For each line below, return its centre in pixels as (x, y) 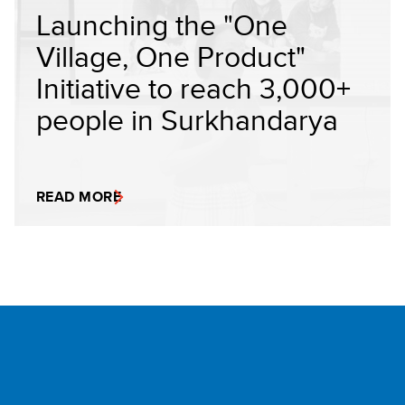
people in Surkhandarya (187, 119)
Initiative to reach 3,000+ (193, 88)
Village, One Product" (171, 56)
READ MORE (79, 197)
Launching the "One (162, 24)
